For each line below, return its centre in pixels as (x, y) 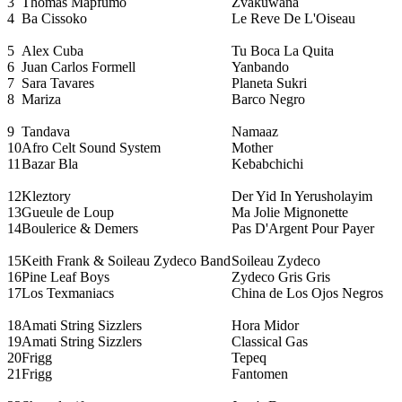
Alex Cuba (52, 50)
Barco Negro (268, 99)
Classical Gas (270, 341)
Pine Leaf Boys (66, 276)
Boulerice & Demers (80, 228)
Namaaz (255, 131)
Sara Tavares (58, 83)
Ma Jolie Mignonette (290, 212)
